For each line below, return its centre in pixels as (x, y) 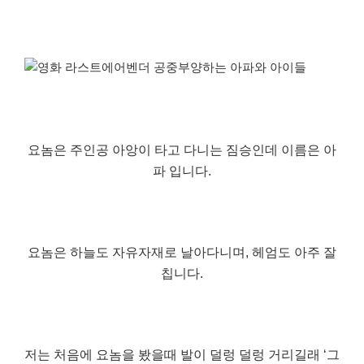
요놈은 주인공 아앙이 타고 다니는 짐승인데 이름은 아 (182, 149)
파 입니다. (182, 171)
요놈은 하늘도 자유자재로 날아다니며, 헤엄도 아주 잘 (182, 252)
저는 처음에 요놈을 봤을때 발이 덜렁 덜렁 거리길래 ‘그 (182, 354)
